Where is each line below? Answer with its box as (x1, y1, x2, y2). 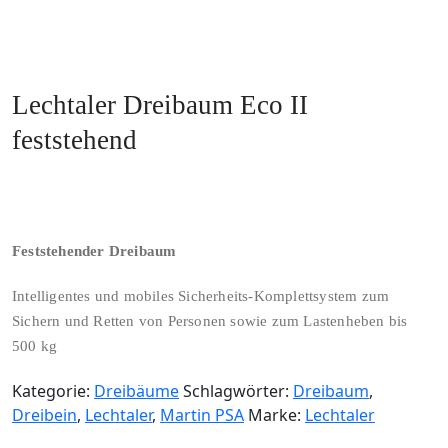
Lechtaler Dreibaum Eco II (12, 90, 308, 120)
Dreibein (12, 404, 77, 426)
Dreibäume (94, 380, 179, 402)
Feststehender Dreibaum (12, 243, 177, 259)
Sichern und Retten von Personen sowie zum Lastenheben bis (12, 313, 408, 329)
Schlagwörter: (183, 380, 293, 402)
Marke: (248, 404, 305, 426)
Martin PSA (160, 404, 244, 426)
